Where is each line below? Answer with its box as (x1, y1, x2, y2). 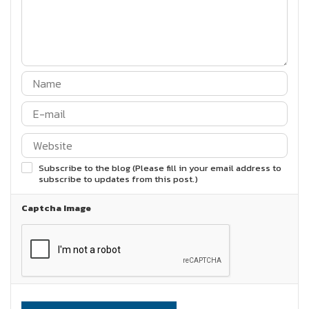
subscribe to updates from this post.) (39, 172, 198, 186)
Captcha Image (21, 201, 91, 215)
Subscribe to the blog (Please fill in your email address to (39, 161, 281, 175)
